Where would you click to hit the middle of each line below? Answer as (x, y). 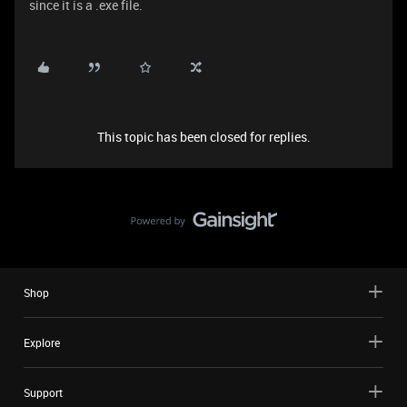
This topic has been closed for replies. (203, 137)
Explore (42, 342)
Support (43, 392)
